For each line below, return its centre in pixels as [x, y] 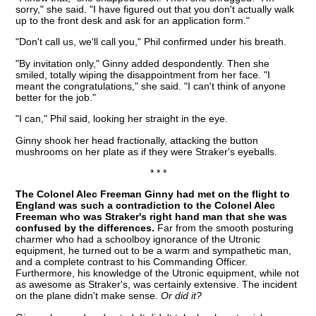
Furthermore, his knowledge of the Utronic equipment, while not [158, 273]
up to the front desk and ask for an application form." [133, 20]
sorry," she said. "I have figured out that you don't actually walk [155, 9]
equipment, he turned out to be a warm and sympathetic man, [154, 251]
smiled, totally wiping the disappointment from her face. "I [143, 74]
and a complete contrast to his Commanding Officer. [132, 262]
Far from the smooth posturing [224, 228]
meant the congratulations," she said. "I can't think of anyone [151, 86]
